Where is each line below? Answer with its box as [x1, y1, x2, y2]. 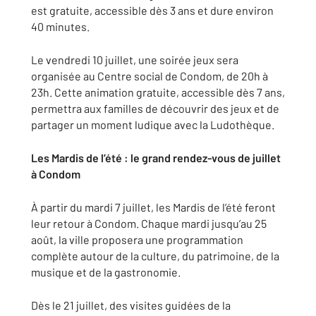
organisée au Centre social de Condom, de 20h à [31, 69, 268, 83]
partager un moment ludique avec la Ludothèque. [31, 118, 274, 131]
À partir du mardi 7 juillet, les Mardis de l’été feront [31, 200, 276, 214]
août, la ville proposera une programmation [31, 233, 243, 246]
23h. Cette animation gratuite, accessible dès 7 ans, [31, 85, 285, 99]
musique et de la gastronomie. [31, 265, 181, 279]
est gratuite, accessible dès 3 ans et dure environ [31, 4, 274, 17]
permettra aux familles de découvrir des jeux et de [31, 102, 279, 115]
